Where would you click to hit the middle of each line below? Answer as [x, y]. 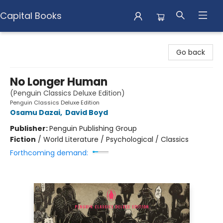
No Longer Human [59, 82]
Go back [191, 52]
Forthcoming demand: [49, 153]
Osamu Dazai [35, 112]
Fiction [23, 139]
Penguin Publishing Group [93, 128]
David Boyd [87, 112]
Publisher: [30, 128]
